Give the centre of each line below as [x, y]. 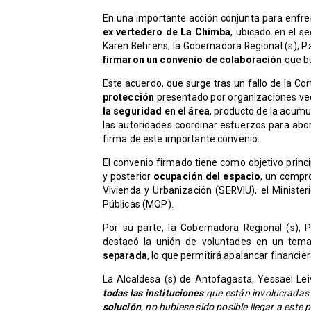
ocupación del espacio [206, 177]
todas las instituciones [153, 293]
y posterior [127, 177]
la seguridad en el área [156, 111]
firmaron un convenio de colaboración [192, 60]
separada [125, 256]
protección [129, 98]
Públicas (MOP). [138, 204]
